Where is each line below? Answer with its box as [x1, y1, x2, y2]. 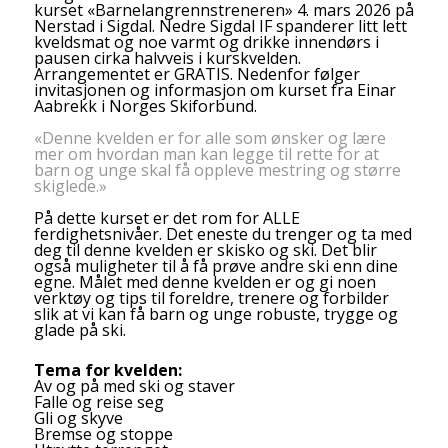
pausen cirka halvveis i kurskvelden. [33, 47, 301, 70]
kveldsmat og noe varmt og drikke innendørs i [33, 31, 379, 54]
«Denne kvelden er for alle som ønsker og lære [33, 127, 386, 150]
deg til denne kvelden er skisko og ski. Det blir [33, 239, 377, 262]
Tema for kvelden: [33, 359, 182, 382]
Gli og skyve [33, 407, 123, 430]
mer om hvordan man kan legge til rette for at [33, 143, 379, 166]
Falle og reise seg [33, 391, 164, 414]
